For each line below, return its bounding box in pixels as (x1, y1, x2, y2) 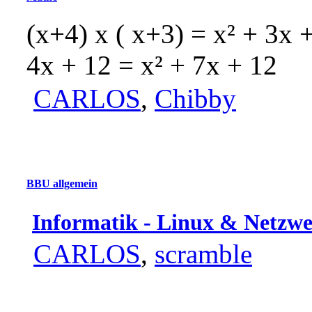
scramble (155, 238, 252, 269)
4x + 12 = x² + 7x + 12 (26, 50, 277, 81)
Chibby (155, 84, 236, 114)
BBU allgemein (26, 177, 97, 189)
